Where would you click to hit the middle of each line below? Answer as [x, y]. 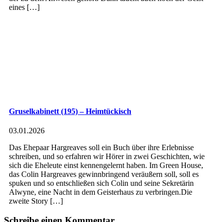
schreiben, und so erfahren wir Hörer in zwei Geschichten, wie [107, 156]
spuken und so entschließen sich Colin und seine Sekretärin [101, 183]
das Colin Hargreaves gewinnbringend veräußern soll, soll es [104, 174]
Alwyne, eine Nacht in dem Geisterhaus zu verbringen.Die [101, 192]
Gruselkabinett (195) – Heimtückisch [70, 111]
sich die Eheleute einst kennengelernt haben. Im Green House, [106, 165]
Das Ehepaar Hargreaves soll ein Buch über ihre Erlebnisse [101, 147]
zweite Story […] [36, 201]
